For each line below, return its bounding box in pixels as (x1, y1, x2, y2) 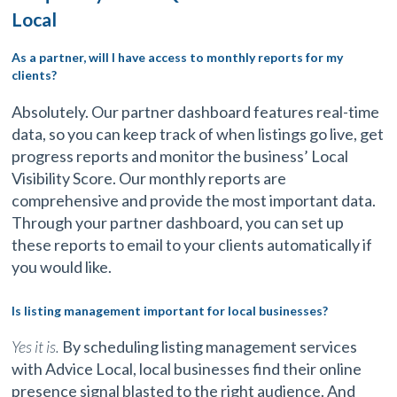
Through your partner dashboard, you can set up (12, 212, 345, 232)
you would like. (12, 256, 113, 276)
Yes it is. (12, 337, 60, 357)
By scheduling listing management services (59, 337, 358, 357)
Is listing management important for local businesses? (12, 302, 329, 318)
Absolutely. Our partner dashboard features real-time (12, 101, 380, 121)
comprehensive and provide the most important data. (12, 190, 377, 210)
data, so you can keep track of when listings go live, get (12, 123, 385, 144)
